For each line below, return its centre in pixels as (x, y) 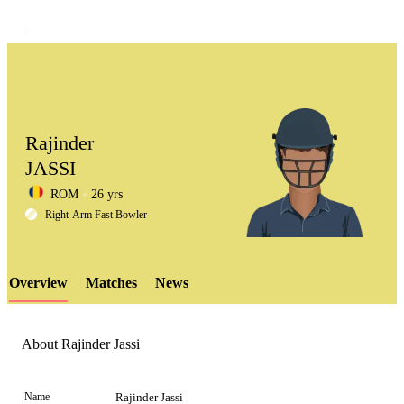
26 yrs (107, 194)
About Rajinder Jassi (81, 344)
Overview (38, 283)
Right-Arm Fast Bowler (96, 215)
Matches (111, 283)
